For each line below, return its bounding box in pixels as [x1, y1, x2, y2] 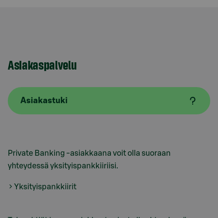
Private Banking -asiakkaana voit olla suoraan [8, 149, 171, 157]
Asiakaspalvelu [8, 56, 77, 72]
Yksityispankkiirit [14, 182, 76, 191]
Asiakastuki [20, 96, 68, 105]
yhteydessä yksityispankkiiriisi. [8, 162, 118, 170]
